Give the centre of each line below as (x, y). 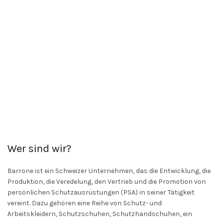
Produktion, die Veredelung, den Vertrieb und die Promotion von (107, 182)
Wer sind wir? (39, 149)
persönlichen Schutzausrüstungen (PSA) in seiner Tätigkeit (101, 193)
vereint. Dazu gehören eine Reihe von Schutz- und (85, 203)
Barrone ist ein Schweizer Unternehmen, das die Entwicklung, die (109, 171)
